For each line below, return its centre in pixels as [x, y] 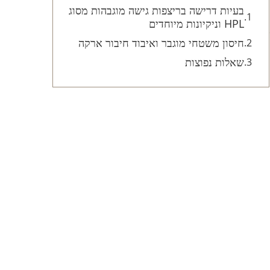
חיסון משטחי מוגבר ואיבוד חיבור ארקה [161, 42]
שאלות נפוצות [215, 62]
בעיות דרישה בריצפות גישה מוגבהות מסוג [156, 10]
